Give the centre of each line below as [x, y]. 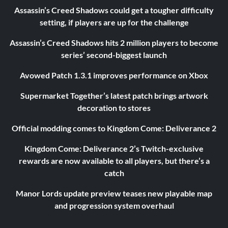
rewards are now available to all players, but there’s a [114, 161]
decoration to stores [114, 108]
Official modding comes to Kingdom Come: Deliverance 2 [114, 128]
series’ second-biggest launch [114, 55]
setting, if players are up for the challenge [114, 22]
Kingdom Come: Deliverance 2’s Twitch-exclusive [114, 149]
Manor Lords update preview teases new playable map [114, 193]
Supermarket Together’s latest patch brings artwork [114, 96]
